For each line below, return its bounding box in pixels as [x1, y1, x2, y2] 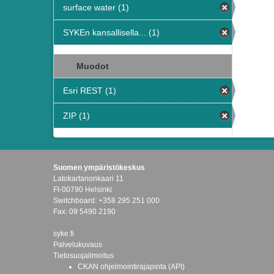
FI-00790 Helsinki [53, 185, 112, 194]
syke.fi [53, 229, 74, 238]
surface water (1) [63, 2, 129, 12]
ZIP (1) [63, 111, 90, 120]
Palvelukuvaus [53, 240, 102, 249]
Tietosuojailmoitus [53, 251, 114, 260]
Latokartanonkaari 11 [53, 174, 124, 183]
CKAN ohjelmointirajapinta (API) [78, 262, 185, 271]
